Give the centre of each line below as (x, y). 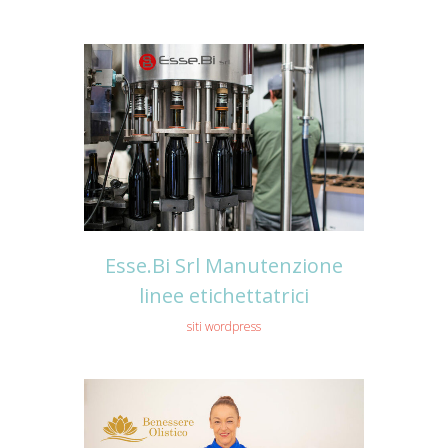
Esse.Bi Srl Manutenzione (224, 265)
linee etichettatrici (224, 295)
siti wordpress (224, 326)
